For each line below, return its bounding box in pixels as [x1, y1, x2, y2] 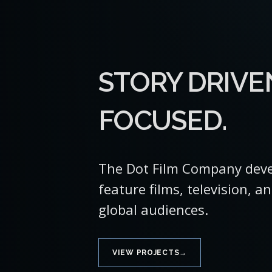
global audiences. [98, 200, 208, 219]
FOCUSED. [98, 104, 227, 137]
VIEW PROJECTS [112, 248, 180, 257]
